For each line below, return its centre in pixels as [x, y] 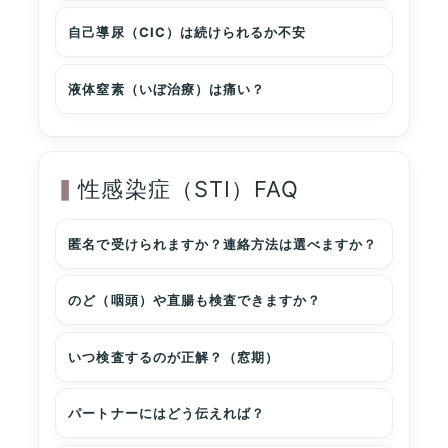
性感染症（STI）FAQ [188, 188]
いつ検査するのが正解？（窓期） [173, 356]
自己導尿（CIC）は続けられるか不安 [187, 32]
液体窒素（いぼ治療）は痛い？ [166, 88]
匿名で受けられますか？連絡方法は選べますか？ [223, 243]
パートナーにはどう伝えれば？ [166, 413]
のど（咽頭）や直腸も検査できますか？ [195, 300]
